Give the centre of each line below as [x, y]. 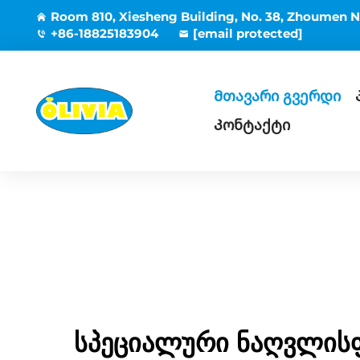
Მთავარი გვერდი [277, 96]
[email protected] [248, 33]
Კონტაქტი [252, 125]
